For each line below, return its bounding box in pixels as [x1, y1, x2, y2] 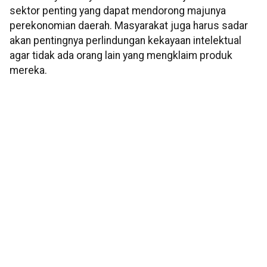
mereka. [10, 64, 47, 77]
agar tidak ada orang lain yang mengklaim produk [10, 49, 232, 62]
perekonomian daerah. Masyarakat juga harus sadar [10, 20, 248, 32]
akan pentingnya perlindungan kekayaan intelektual [10, 35, 241, 47]
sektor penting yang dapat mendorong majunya [10, 5, 226, 17]
